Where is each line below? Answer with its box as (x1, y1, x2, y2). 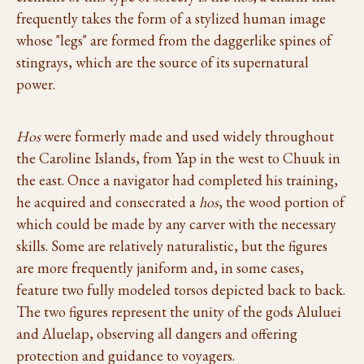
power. (16, 75, 55, 93)
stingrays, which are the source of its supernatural (16, 53, 309, 71)
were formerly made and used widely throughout (41, 127, 334, 145)
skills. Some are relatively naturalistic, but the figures (16, 236, 327, 255)
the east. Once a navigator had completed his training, (16, 171, 338, 189)
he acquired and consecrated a (16, 193, 199, 211)
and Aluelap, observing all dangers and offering (16, 324, 297, 343)
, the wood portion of (219, 193, 344, 211)
